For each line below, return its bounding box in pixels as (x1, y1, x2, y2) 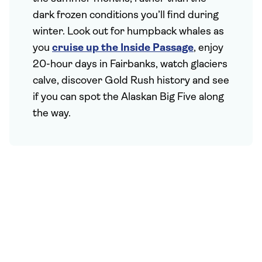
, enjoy (194, 43, 223, 54)
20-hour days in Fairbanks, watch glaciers (33, 59, 227, 70)
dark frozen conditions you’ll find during (33, 10, 219, 21)
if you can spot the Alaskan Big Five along (33, 92, 224, 103)
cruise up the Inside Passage (52, 43, 194, 54)
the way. (33, 108, 71, 119)
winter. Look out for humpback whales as (33, 26, 224, 37)
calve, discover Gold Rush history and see (33, 75, 229, 87)
